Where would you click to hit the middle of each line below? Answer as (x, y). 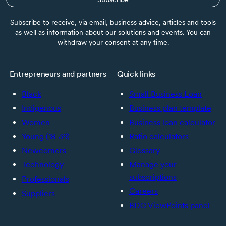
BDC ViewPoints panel (169, 205)
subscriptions (153, 177)
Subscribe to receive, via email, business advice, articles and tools (113, 22)
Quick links (136, 74)
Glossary (145, 151)
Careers (144, 191)
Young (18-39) (45, 137)
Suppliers (38, 193)
